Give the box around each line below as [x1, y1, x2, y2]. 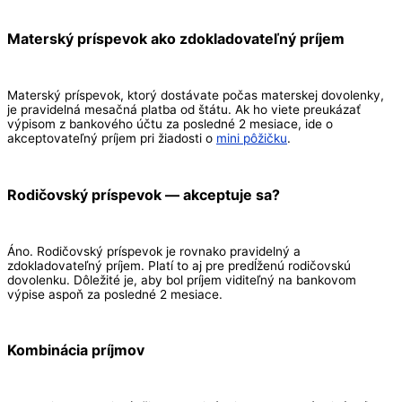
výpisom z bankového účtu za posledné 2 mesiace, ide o [7, 117, 333, 132]
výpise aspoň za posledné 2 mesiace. [7, 286, 223, 301]
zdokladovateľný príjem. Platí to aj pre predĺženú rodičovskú [7, 258, 351, 273]
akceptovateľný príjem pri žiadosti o [7, 131, 216, 146]
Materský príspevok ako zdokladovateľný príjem [7, 30, 345, 48]
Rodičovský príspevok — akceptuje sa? [7, 185, 280, 204]
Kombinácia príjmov [7, 341, 144, 360]
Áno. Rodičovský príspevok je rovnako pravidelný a [7, 243, 301, 258]
